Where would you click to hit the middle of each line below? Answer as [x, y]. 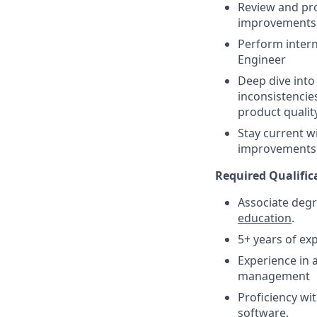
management [274, 276]
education [265, 218]
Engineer [262, 59]
